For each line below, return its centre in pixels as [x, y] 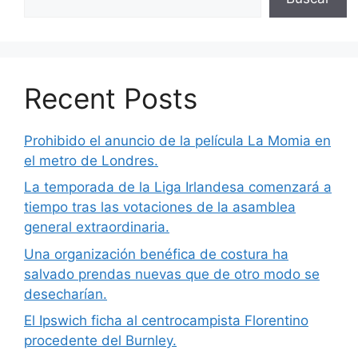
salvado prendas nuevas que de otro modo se [172, 274]
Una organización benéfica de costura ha [156, 254]
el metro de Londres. [91, 160]
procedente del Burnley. [100, 341]
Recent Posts [111, 98]
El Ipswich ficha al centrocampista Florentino [166, 321]
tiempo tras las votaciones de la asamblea [160, 207]
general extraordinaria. [97, 227]
